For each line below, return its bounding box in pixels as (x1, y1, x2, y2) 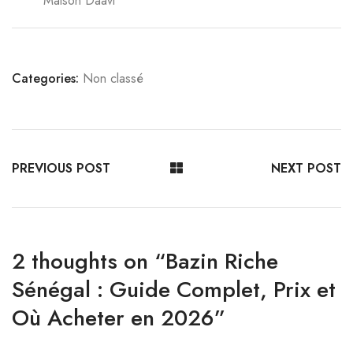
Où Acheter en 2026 (12, 302, 214, 334)
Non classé (83, 69, 143, 87)
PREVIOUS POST (12, 159, 110, 177)
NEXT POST (270, 159, 341, 177)
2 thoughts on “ (12, 245, 165, 277)
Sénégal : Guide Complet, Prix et (12, 273, 336, 306)
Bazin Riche (165, 245, 278, 277)
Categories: (12, 69, 79, 87)
